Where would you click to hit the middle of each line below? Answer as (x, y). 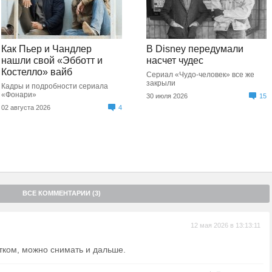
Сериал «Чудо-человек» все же (200, 75)
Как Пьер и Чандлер (47, 49)
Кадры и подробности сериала (55, 86)
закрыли (161, 83)
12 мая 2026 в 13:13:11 (226, 225)
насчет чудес (175, 60)
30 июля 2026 (167, 96)
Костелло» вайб (37, 72)
